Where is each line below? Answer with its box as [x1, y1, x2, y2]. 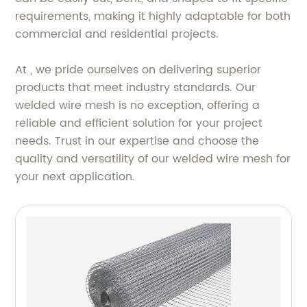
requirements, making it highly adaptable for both [15, 7, 291, 25]
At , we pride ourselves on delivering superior [15, 60, 262, 79]
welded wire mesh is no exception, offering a [15, 96, 260, 114]
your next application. [15, 167, 136, 186]
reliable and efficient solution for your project [15, 114, 263, 132]
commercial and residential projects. [15, 25, 219, 43]
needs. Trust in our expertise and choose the [15, 132, 260, 150]
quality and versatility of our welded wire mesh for [15, 149, 291, 168]
